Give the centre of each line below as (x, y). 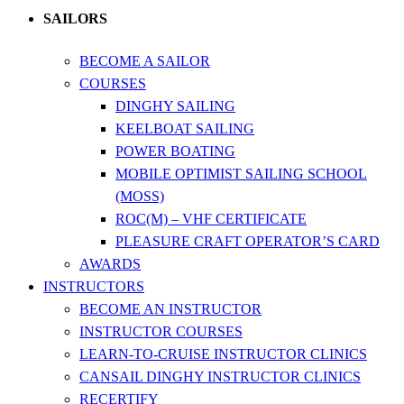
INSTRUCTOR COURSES (161, 331)
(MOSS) (140, 196)
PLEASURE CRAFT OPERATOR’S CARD (248, 241)
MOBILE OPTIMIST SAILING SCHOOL (241, 173)
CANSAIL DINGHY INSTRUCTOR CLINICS (220, 376)
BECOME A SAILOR (145, 60)
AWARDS (110, 263)
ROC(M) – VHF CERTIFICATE (211, 218)
